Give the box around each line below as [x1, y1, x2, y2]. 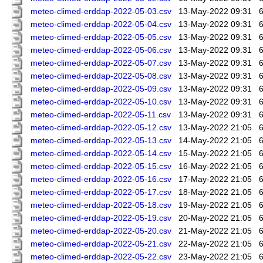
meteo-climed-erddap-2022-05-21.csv [31, 240, 171, 249]
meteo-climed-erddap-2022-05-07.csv [31, 59, 171, 68]
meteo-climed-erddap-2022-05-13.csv [31, 136, 171, 146]
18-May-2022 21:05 [178, 188, 252, 197]
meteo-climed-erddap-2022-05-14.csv [31, 149, 171, 159]
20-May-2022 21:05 [178, 214, 252, 223]
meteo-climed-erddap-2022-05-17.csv [31, 188, 171, 197]
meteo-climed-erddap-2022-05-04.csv [31, 20, 171, 29]
